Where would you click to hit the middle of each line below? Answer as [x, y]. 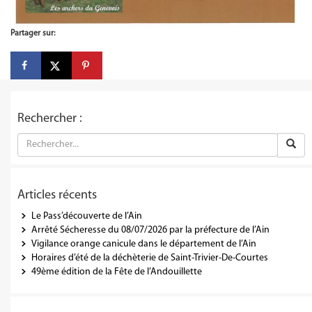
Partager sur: [33, 34]
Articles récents [57, 195]
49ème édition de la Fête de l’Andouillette [117, 272]
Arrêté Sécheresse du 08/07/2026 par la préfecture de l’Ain [150, 230]
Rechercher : [50, 118]
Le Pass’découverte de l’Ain [87, 216]
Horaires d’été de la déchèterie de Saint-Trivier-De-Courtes [150, 258]
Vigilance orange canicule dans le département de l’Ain [144, 244]
